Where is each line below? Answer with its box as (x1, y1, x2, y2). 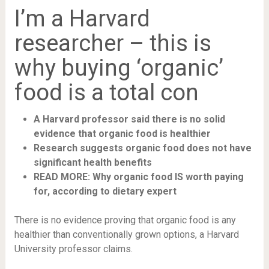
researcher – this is (14, 30, 211, 56)
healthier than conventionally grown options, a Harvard (14, 229, 239, 240)
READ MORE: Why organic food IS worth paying (33, 171, 244, 183)
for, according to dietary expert (33, 186, 177, 197)
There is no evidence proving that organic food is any (14, 214, 236, 226)
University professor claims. (14, 243, 133, 255)
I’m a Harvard (14, 5, 150, 32)
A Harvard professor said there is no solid (33, 113, 225, 125)
